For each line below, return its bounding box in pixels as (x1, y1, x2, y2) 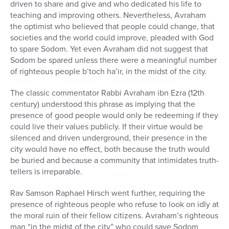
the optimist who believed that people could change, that (10, 20, 215, 33)
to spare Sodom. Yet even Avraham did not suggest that (10, 43, 208, 55)
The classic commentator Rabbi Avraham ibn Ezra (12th (10, 87, 204, 99)
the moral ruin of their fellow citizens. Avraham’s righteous (10, 210, 218, 222)
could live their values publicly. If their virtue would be (10, 121, 203, 133)
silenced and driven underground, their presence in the (10, 132, 207, 144)
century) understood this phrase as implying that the (10, 98, 195, 110)
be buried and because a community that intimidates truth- (10, 154, 219, 167)
